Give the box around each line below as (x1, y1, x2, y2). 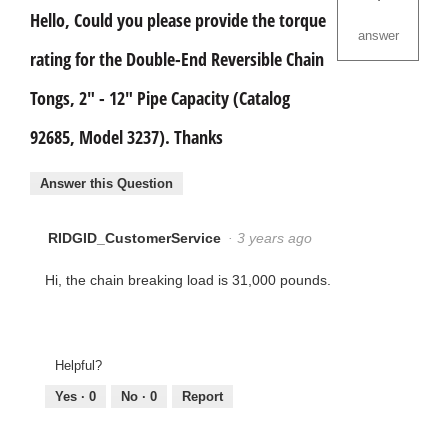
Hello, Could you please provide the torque (30, 8, 326, 33)
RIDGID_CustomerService (48, 229, 221, 246)
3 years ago (237, 229, 320, 246)
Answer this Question (40, 175, 173, 191)
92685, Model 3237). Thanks (30, 125, 223, 150)
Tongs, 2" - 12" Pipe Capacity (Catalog (30, 86, 290, 111)
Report (182, 389, 223, 405)
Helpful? (55, 358, 102, 374)
